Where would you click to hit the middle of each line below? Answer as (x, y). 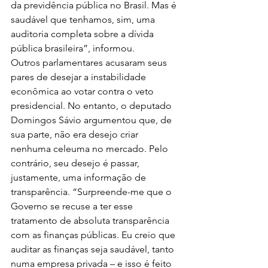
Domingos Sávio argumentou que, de (92, 120)
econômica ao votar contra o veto (83, 92)
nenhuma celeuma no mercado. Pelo (91, 149)
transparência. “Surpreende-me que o (92, 192)
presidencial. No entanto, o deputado (92, 106)
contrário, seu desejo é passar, (76, 163)
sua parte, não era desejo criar (76, 135)
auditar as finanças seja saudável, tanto (94, 249)
